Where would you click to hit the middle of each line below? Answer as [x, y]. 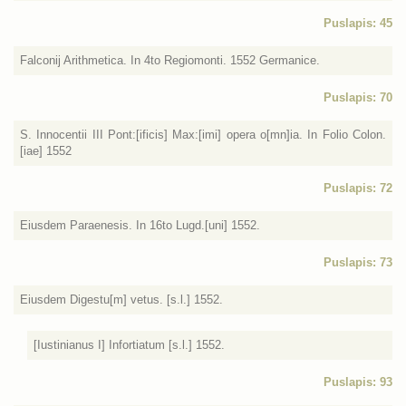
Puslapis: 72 [358, 188]
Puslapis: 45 [358, 23]
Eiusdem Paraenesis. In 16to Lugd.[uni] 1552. [140, 225]
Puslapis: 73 [358, 262]
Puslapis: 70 [358, 97]
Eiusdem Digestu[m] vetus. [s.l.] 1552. [121, 300]
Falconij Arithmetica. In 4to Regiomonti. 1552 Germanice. [170, 60]
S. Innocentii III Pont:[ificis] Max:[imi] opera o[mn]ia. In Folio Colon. [203, 135]
